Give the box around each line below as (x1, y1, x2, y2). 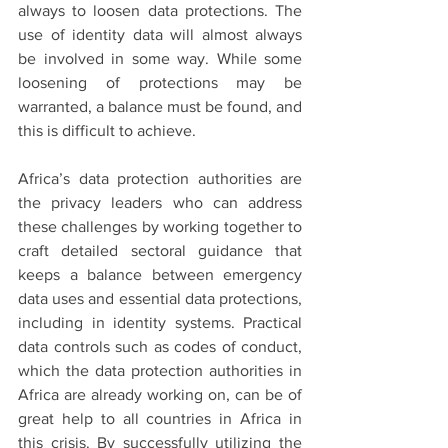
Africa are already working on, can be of (18, 386, 302, 404)
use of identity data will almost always (18, 26, 302, 44)
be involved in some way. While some (18, 50, 302, 68)
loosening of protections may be (18, 74, 302, 92)
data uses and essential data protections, (18, 290, 302, 308)
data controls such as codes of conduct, (18, 338, 302, 356)
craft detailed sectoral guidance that (18, 242, 302, 260)
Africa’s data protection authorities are (18, 170, 302, 188)
